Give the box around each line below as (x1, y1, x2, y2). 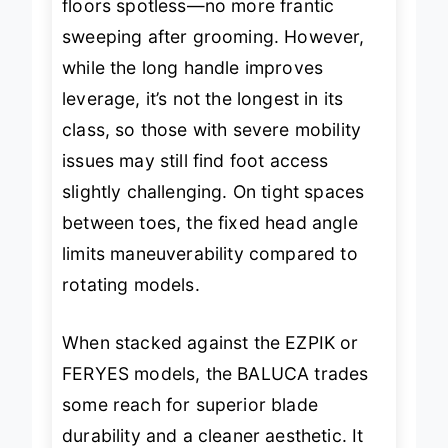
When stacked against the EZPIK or (62, 349, 359, 371)
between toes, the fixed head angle (62, 230, 358, 252)
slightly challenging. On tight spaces (62, 199, 365, 221)
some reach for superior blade (62, 411, 318, 433)
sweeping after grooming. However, (62, 44, 365, 66)
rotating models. (62, 292, 200, 314)
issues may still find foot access (62, 168, 329, 190)
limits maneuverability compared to (62, 261, 358, 283)
